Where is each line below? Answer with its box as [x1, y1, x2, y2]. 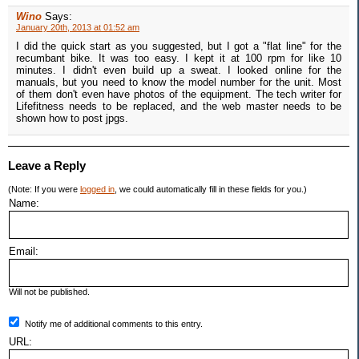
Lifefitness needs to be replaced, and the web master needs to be [16, 100, 341, 113]
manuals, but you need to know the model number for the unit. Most [16, 76, 341, 89]
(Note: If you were [8, 184, 80, 195]
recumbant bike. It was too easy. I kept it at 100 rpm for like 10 [16, 52, 341, 65]
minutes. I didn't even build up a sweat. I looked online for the [16, 64, 341, 77]
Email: [9, 245, 38, 258]
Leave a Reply [8, 159, 86, 173]
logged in [80, 184, 115, 195]
